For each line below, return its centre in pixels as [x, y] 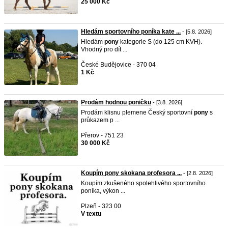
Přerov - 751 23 [102, 135]
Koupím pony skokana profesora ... [131, 173]
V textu [91, 214]
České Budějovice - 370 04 [118, 65]
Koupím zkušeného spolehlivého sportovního [143, 183]
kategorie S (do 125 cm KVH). [160, 42]
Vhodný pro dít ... [104, 49]
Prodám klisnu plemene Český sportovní [137, 112]
